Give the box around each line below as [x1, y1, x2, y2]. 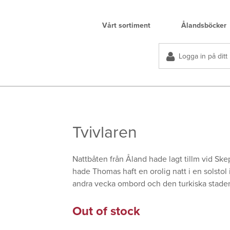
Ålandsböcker [181, 21, 226, 30]
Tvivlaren [72, 123, 138, 143]
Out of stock [72, 204, 141, 219]
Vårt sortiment [102, 21, 150, 30]
